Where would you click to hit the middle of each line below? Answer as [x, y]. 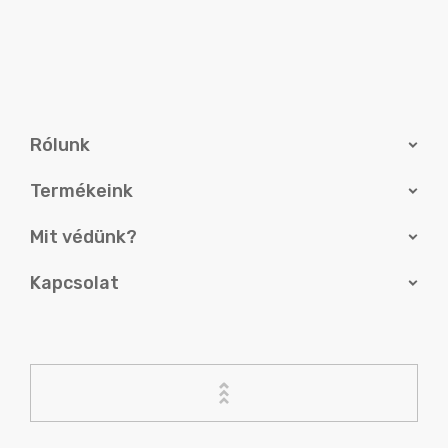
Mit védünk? [83, 237]
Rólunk [60, 145]
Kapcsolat [74, 283]
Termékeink [81, 191]
